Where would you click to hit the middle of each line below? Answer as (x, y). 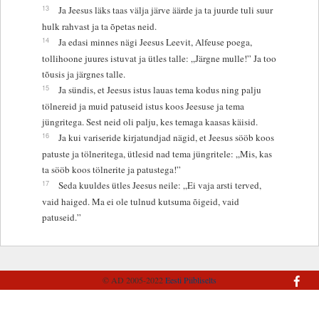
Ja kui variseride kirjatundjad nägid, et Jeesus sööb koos (166, 137)
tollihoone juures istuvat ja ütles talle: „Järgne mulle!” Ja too (159, 58)
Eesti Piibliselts (191, 280)
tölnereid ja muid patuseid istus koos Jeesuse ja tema (143, 106)
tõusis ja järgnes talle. (83, 74)
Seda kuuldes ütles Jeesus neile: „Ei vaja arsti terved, (159, 185)
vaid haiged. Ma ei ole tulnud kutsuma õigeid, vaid (140, 201)
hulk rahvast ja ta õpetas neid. (99, 26)
